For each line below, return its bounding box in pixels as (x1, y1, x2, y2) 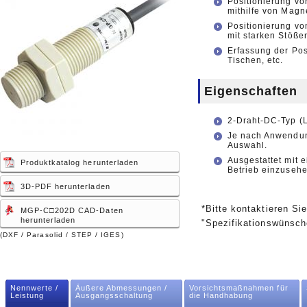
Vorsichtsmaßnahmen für (188, 284, 288, 292)
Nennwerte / (10, 284, 59, 292)
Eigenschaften (204, 84, 298, 98)
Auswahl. (227, 140, 268, 150)
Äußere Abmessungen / (75, 284, 168, 292)
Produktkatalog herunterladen (20, 158, 139, 167)
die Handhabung (188, 291, 254, 299)
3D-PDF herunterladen (20, 182, 110, 191)
